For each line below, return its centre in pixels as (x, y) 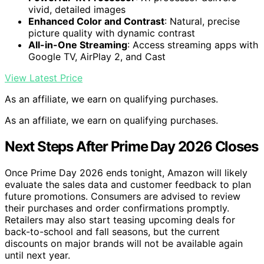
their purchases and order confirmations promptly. (117, 208)
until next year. (37, 255)
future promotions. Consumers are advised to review (123, 196)
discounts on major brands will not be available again (124, 243)
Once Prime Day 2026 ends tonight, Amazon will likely (126, 172)
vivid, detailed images (77, 9)
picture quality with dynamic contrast (112, 33)
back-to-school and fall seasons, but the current (112, 231)
